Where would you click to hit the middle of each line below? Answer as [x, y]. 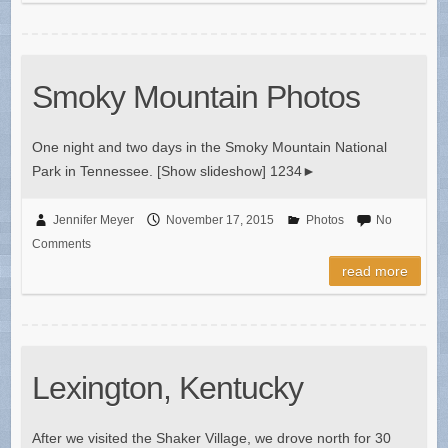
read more [375, 271]
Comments [61, 244]
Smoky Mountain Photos [195, 97]
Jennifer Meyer [93, 220]
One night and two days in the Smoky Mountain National [209, 147]
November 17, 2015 [219, 220]
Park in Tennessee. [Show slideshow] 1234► [189, 171]
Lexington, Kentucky [167, 388]
